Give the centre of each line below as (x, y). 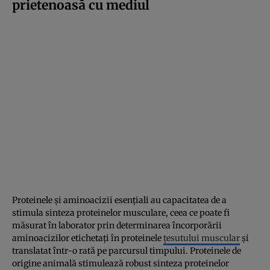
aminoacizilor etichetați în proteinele (88, 238)
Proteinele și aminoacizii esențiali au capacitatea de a (119, 200)
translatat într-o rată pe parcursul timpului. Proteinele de (127, 250)
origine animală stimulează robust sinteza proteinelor (121, 263)
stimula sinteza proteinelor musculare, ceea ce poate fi (121, 212)
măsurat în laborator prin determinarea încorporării (117, 225)
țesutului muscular (202, 238)
